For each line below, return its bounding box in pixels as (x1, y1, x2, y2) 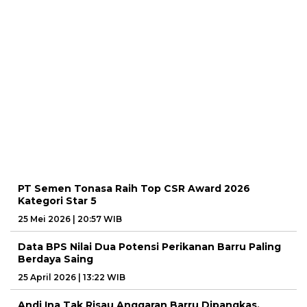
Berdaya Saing (18, 253, 93, 266)
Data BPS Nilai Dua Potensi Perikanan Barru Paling (18, 241, 281, 254)
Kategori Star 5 (18, 195, 97, 208)
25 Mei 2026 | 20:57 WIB (18, 214, 122, 225)
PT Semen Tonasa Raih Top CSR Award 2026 (18, 182, 250, 195)
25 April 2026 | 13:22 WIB (18, 272, 125, 283)
